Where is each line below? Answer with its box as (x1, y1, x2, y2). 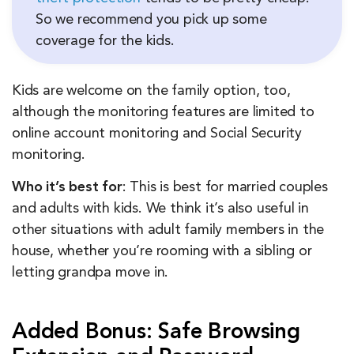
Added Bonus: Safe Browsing (12, 321, 300, 344)
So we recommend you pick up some (36, 12, 267, 27)
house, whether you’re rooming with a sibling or (12, 243, 312, 258)
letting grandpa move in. (12, 265, 169, 280)
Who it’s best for (12, 179, 122, 194)
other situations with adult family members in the (12, 222, 325, 237)
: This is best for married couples (122, 179, 328, 194)
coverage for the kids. (36, 33, 175, 48)
